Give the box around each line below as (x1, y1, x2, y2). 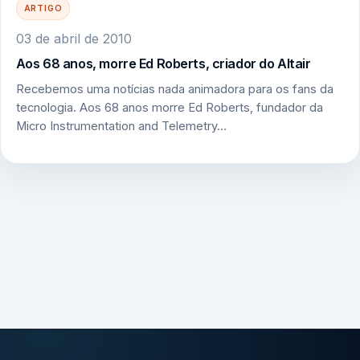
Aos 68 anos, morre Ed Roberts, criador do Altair (15, 55, 311, 72)
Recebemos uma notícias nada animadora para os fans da (15, 81, 333, 96)
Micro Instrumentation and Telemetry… (15, 118, 227, 133)
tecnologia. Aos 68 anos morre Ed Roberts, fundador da (15, 100, 323, 115)
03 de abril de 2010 (15, 30, 132, 47)
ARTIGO (23, 3, 63, 14)
